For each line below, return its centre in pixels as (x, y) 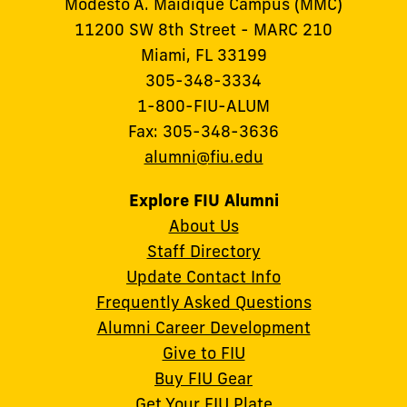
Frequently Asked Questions (203, 302)
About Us (203, 225)
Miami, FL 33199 (203, 55)
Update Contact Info (203, 276)
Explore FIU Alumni (203, 200)
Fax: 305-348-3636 (203, 132)
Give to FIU (203, 352)
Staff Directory (203, 251)
